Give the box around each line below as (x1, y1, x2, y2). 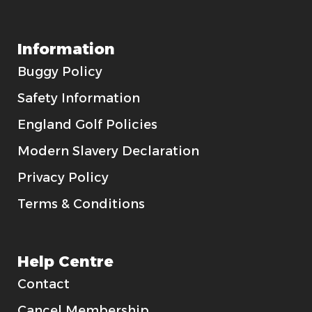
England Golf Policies (17, 117, 157, 133)
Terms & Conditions (17, 196, 145, 212)
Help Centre (17, 252, 114, 272)
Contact (17, 276, 70, 292)
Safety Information (17, 91, 140, 107)
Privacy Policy (17, 170, 109, 186)
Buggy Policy (17, 64, 102, 80)
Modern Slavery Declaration (17, 143, 199, 159)
